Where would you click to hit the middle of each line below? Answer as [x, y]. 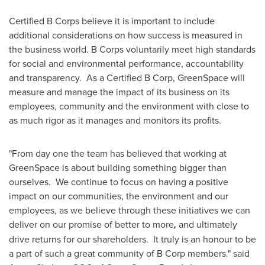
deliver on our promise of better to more [91, 224]
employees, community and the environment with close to [129, 106]
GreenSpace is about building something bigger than [118, 167]
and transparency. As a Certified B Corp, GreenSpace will [127, 77]
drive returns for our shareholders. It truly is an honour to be [132, 239]
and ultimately [208, 224]
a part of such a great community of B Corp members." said [129, 253]
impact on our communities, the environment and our [119, 196]
